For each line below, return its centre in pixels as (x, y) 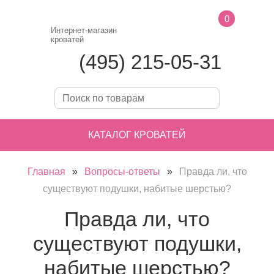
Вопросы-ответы (122, 172)
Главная (46, 172)
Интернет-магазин (84, 30)
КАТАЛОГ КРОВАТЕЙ (137, 135)
